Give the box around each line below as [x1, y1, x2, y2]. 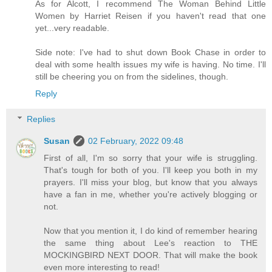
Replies [27, 114, 56, 124]
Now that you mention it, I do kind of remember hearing [44, 225, 257, 236]
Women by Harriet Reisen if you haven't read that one [35, 11, 266, 21]
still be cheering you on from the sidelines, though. [35, 72, 228, 82]
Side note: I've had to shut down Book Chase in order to [35, 47, 266, 58]
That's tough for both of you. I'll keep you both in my [44, 165, 257, 175]
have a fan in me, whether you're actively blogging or [44, 189, 257, 199]
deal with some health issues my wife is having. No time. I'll [35, 59, 266, 70]
